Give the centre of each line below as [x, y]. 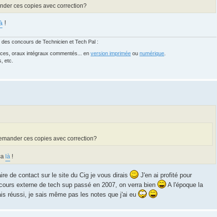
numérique [152, 53]
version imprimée [111, 53]
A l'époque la [185, 185]
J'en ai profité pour [165, 175]
